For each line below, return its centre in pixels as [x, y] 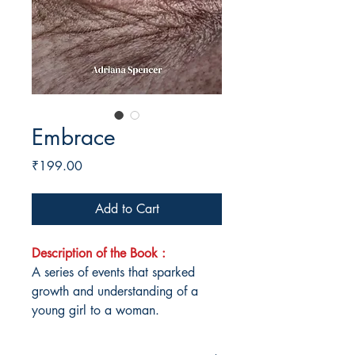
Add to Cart [127, 209]
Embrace [74, 137]
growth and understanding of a [115, 292]
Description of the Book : [99, 254]
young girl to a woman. [95, 311]
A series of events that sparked [113, 273]
